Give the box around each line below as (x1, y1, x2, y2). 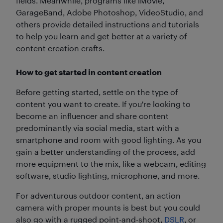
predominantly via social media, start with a (16, 122, 179, 132)
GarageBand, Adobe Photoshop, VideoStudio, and (16, 7, 203, 17)
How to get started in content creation (16, 67, 162, 77)
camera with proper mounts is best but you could (16, 202, 200, 212)
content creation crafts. (16, 43, 105, 53)
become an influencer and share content (16, 111, 169, 120)
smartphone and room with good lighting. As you (16, 134, 201, 144)
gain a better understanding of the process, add (16, 146, 195, 156)
